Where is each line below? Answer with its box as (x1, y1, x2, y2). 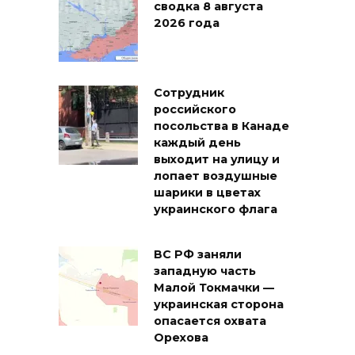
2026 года (154, 16, 219, 31)
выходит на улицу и (154, 152, 280, 167)
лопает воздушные (154, 169, 277, 184)
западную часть (154, 264, 256, 279)
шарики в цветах (154, 185, 261, 200)
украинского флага (154, 202, 277, 217)
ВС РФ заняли (154, 247, 242, 262)
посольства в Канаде (154, 119, 289, 134)
